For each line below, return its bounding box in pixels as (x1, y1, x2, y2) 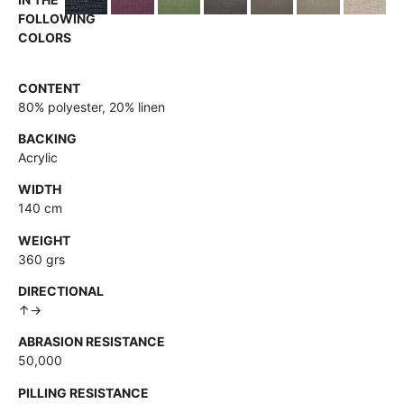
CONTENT (18, 79, 80, 96)
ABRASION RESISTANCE (18, 334, 165, 350)
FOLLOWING (18, 11, 96, 27)
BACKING (18, 130, 77, 146)
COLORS (18, 30, 71, 46)
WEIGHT (18, 232, 70, 248)
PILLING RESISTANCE (18, 384, 149, 400)
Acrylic (18, 149, 58, 165)
